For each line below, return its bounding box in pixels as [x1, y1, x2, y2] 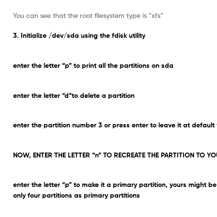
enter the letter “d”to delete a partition [13, 91, 135, 100]
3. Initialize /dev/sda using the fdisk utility [13, 31, 145, 40]
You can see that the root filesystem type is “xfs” [13, 11, 163, 19]
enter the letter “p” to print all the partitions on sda [13, 61, 173, 70]
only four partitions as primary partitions [13, 191, 140, 200]
